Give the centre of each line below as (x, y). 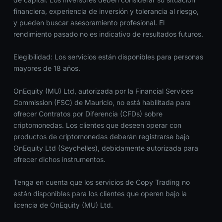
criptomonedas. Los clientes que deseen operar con (97, 125)
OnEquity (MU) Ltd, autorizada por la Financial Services (103, 91)
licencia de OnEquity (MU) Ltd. (63, 205)
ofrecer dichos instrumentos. (59, 160)
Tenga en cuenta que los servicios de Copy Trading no (101, 182)
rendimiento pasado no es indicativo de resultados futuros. (108, 34)
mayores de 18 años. (47, 68)
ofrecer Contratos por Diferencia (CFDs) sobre (88, 114)
